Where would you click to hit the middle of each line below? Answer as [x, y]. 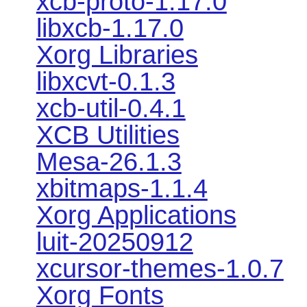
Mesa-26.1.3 [109, 161]
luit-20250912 [114, 242]
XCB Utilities [108, 135]
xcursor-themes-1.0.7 [160, 268]
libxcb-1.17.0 [110, 28]
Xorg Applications [136, 215]
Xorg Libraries [117, 54]
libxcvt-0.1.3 [106, 81]
